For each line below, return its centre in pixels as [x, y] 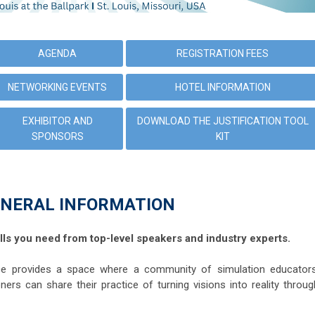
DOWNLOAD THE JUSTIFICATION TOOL [223, 121]
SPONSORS [57, 137]
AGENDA [57, 54]
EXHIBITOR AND [57, 121]
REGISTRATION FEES [223, 54]
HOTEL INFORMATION [223, 88]
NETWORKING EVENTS [57, 88]
